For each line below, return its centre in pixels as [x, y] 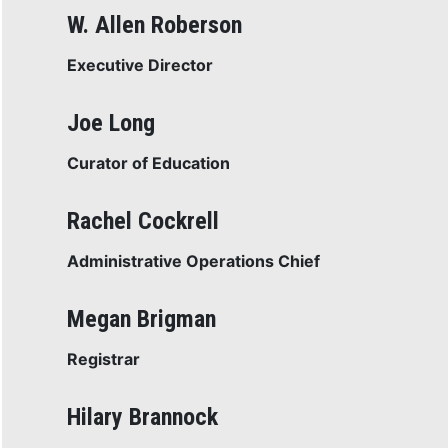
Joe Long [110, 123]
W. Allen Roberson [154, 25]
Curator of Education [148, 163]
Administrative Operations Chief [193, 261]
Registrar [103, 359]
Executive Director [139, 65]
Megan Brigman [141, 319]
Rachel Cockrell [142, 221]
